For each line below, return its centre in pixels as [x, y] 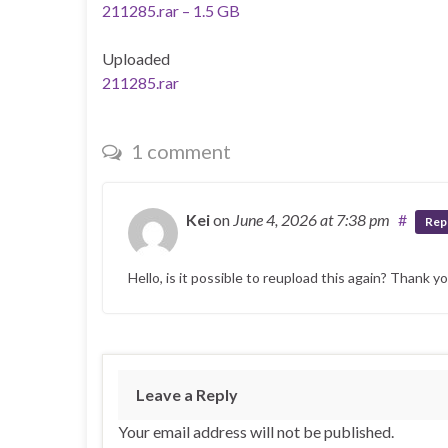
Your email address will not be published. [256, 432]
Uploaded [136, 59]
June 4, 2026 [276, 220]
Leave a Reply [187, 395]
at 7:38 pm [355, 220]
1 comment [179, 151]
